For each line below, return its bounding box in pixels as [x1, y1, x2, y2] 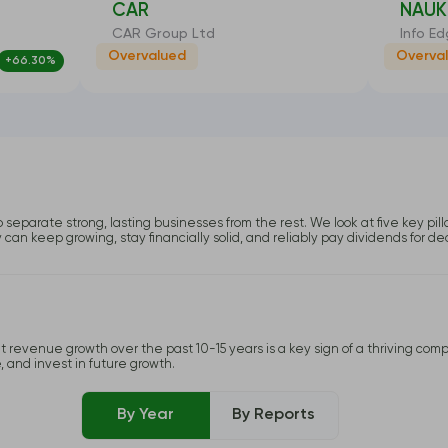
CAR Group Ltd [112, 26, 215, 41]
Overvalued [108, 48, 186, 63]
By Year [117, 407, 175, 424]
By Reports [232, 407, 316, 424]
